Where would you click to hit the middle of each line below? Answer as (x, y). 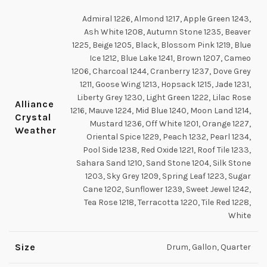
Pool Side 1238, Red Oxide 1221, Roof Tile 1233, (167, 150)
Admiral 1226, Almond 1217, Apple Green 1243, (167, 19)
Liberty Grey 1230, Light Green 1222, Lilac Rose (164, 97)
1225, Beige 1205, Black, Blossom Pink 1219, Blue (162, 45)
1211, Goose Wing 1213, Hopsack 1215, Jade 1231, (165, 84)
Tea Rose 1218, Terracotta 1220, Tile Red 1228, (167, 202)
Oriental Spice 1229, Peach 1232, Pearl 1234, (169, 137)
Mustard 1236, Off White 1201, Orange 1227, (170, 124)
